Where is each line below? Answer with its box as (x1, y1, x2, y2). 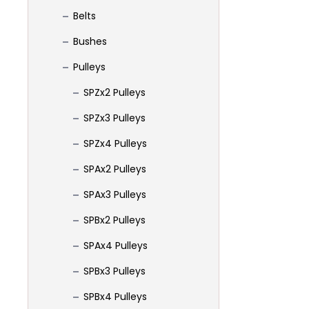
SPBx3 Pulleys (83, 264, 146, 278)
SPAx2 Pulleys (83, 162, 146, 176)
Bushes (73, 34, 107, 48)
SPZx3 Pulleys (83, 111, 146, 125)
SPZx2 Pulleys (83, 86, 146, 99)
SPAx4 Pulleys (83, 239, 148, 252)
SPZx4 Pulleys (83, 137, 147, 150)
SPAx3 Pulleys (83, 188, 146, 201)
